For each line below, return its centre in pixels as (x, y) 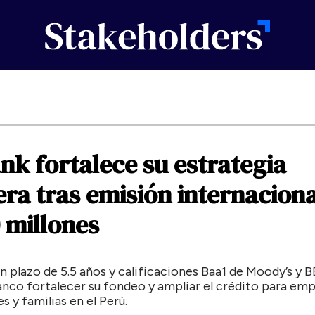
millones (52, 225)
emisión (129, 195)
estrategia (230, 165)
